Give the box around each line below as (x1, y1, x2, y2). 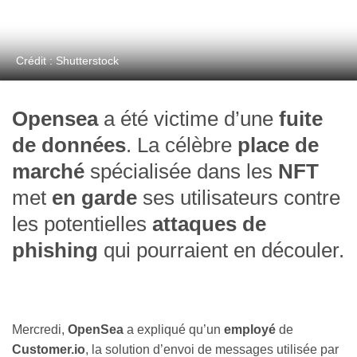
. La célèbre (126, 134, 232, 157)
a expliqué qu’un (124, 323, 224, 337)
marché (12, 160, 84, 183)
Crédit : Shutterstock (16, 54, 119, 68)
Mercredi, (12, 323, 68, 337)
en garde (52, 186, 137, 210)
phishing (12, 239, 98, 262)
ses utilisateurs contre (137, 186, 340, 210)
